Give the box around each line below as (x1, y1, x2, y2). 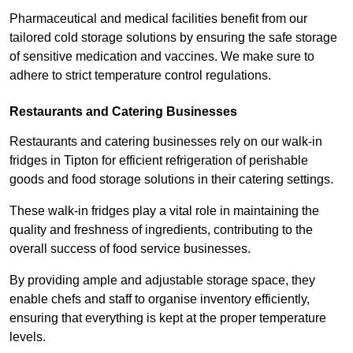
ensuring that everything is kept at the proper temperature (9, 310, 326, 325)
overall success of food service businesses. (9, 241, 251, 255)
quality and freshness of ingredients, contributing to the (9, 222, 313, 236)
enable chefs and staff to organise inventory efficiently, (9, 292, 310, 306)
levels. (9, 329, 49, 344)
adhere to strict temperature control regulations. (9, 68, 271, 82)
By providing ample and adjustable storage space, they (9, 273, 315, 287)
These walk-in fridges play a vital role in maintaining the (9, 203, 319, 217)
